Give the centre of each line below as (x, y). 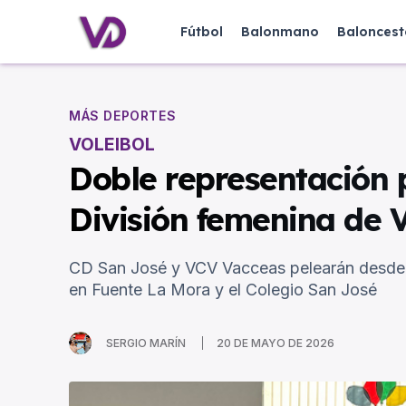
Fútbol (202, 32)
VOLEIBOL (112, 145)
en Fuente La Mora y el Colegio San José (223, 290)
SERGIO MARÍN (146, 343)
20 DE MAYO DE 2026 (275, 343)
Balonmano (280, 32)
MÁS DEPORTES (123, 116)
